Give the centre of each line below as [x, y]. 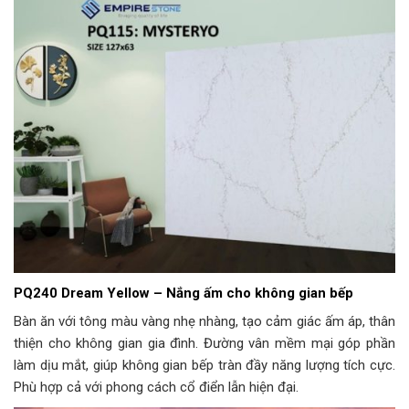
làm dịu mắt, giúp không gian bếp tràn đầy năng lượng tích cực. [204, 366]
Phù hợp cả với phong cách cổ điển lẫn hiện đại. [156, 388]
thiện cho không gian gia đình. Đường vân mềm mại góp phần [204, 344]
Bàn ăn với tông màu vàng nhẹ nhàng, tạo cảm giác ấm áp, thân [204, 322]
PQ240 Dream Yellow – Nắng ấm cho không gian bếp [184, 293]
